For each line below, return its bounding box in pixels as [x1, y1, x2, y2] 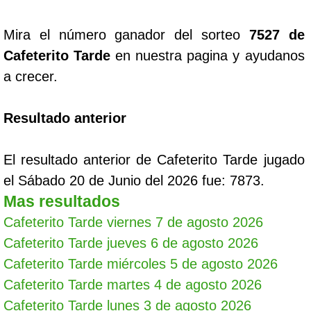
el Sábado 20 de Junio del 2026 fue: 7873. [3, 173, 264, 188]
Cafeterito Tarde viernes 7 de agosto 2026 [3, 215, 263, 230]
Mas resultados [3, 192, 120, 210]
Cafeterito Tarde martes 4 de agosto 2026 [3, 277, 262, 292]
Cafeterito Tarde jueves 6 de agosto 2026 [3, 235, 258, 251]
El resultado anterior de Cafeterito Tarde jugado [3, 152, 305, 167]
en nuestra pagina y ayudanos [110, 48, 305, 63]
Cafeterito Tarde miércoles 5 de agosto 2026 [3, 256, 278, 271]
